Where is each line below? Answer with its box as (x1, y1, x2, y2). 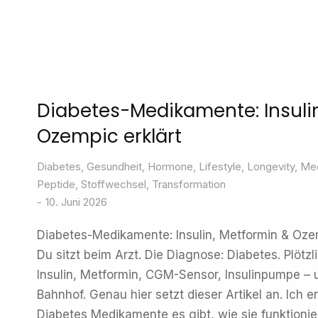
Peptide (37, 177, 75, 191)
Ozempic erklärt (37, 124, 182, 149)
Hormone (148, 160, 193, 173)
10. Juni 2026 (45, 195, 107, 209)
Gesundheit (87, 160, 142, 173)
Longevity (247, 160, 295, 173)
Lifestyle (199, 160, 241, 173)
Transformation (152, 177, 226, 191)
